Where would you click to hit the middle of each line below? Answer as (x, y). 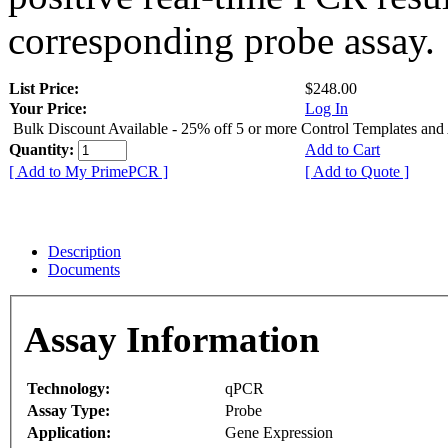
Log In (326, 108)
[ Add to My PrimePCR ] (88, 171)
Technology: (68, 389)
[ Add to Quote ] (357, 171)
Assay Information (172, 340)
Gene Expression (279, 433)
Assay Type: (68, 411)
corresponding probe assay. (221, 40)
